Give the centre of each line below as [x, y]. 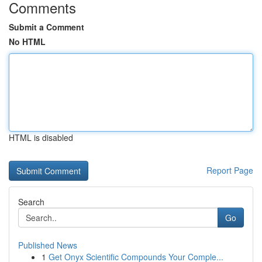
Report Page [230, 170]
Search [31, 202]
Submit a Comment [46, 27]
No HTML [27, 42]
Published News [48, 245]
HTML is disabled [41, 137]
